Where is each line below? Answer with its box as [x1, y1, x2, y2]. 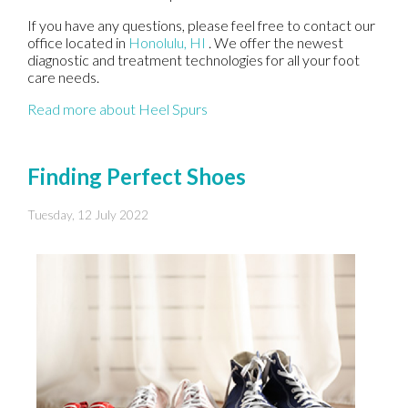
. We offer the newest [209, 33, 343, 51]
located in [63, 33, 128, 51]
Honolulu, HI [128, 33, 206, 51]
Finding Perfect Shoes [27, 162, 246, 189]
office [27, 33, 63, 51]
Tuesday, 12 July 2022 [27, 207, 148, 222]
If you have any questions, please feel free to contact [27, 15, 354, 34]
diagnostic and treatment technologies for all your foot [27, 50, 360, 68]
